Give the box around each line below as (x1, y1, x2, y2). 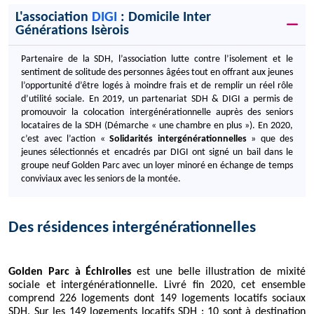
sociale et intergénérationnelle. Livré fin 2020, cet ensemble (8, 280, 306, 291)
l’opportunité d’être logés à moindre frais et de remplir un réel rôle (21, 81, 293, 90)
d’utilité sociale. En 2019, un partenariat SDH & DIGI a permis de (21, 95, 293, 104)
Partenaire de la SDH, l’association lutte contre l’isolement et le (21, 55, 293, 64)
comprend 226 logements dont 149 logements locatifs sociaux (8, 293, 306, 304)
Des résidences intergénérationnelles (8, 220, 256, 236)
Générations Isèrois (15, 24, 129, 38)
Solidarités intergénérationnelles (109, 135, 247, 144)
